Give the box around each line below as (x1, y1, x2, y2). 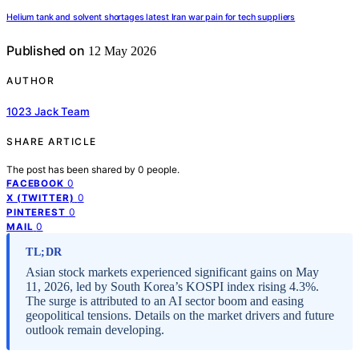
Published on (6, 42, 85, 59)
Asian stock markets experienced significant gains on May (26, 264, 319, 279)
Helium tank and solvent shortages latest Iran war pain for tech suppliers (6, 12, 296, 23)
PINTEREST (6, 206, 66, 218)
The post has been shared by (6, 163, 138, 175)
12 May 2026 (84, 44, 156, 58)
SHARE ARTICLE (6, 135, 97, 147)
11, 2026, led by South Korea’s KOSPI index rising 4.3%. (26, 279, 319, 293)
